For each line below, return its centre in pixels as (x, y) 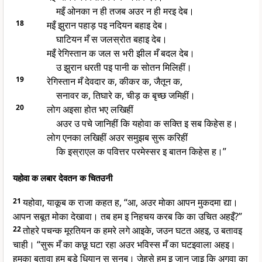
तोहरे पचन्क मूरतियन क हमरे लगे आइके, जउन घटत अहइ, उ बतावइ (132, 231)
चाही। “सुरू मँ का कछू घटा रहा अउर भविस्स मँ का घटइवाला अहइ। (124, 245)
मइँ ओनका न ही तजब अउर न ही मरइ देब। (125, 11)
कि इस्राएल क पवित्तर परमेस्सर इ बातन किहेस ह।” (141, 152)
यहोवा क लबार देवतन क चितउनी (63, 178)
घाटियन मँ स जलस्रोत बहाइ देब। (111, 39)
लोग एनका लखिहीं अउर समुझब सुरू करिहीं (117, 138)
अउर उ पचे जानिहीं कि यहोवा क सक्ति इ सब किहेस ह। (147, 124)
